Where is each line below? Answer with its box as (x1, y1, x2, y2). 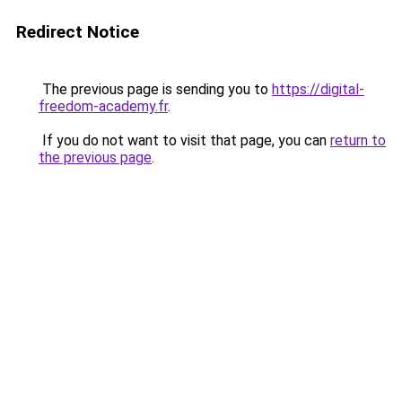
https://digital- (272, 81, 364, 98)
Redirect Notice (16, 22, 139, 42)
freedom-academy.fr (39, 98, 168, 115)
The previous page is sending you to (39, 81, 272, 98)
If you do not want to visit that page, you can (39, 132, 330, 149)
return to (330, 132, 386, 149)
